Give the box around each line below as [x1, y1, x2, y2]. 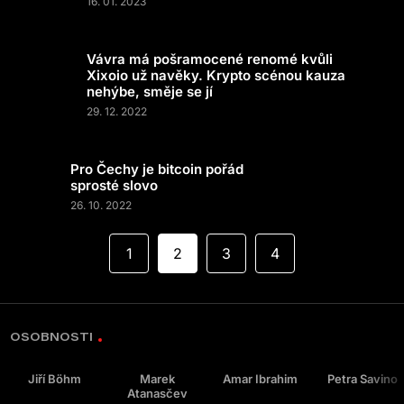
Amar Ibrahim [222, 372, 298, 386]
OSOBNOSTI [10, 329, 94, 344]
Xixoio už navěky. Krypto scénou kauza [87, 67, 345, 84]
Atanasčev [126, 386, 188, 400]
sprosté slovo [69, 177, 158, 194]
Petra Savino [327, 372, 399, 386]
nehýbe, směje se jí [87, 83, 213, 100]
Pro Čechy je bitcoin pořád [69, 161, 243, 178]
